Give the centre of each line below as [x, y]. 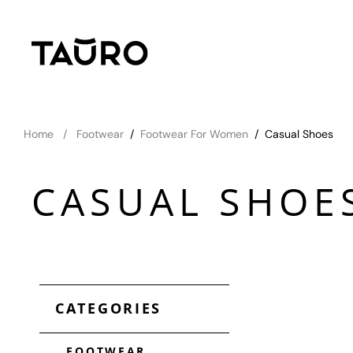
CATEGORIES [108, 308]
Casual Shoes [299, 134]
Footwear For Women [194, 134]
